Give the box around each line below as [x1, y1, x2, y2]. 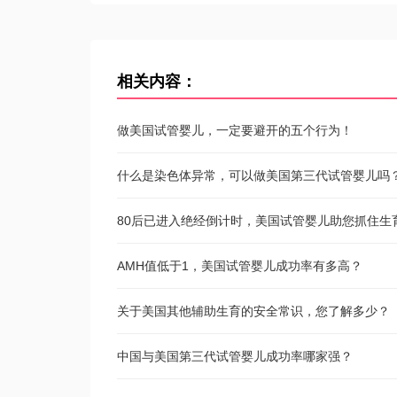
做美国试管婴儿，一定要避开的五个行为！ [117, 123, 353, 137]
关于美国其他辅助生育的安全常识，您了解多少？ [117, 304, 390, 318]
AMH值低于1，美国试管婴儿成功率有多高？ [117, 259, 362, 273]
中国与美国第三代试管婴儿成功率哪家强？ [117, 349, 353, 363]
